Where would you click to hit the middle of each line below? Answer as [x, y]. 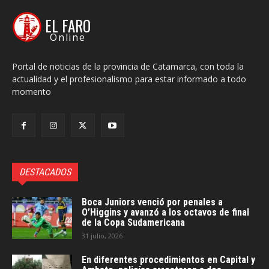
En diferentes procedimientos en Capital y [168, 259]
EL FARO [68, 25]
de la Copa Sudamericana [133, 222]
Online [68, 37]
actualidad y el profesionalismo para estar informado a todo [129, 79]
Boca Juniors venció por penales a [152, 202]
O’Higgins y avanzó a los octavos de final [165, 212]
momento [32, 91]
